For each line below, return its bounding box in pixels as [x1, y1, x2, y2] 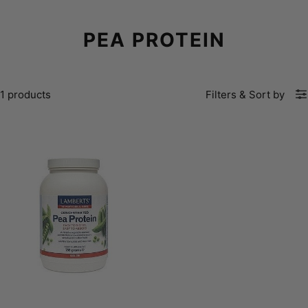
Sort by [249, 87, 285, 101]
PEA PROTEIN [82, 27, 225, 52]
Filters [206, 87, 236, 101]
